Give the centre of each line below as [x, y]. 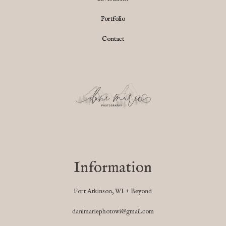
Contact [113, 39]
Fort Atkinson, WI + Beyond [113, 192]
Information [113, 168]
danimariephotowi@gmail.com [113, 212]
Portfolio [113, 19]
